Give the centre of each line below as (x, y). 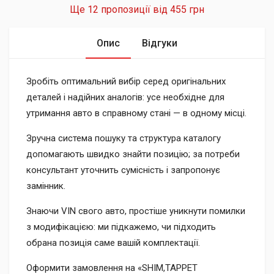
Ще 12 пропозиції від (161, 9)
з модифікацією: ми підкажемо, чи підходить (121, 227)
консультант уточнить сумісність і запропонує (123, 170)
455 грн (187, 9)
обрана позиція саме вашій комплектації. (113, 243)
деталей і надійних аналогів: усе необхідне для (125, 97)
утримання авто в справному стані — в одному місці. (136, 113)
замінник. (46, 186)
